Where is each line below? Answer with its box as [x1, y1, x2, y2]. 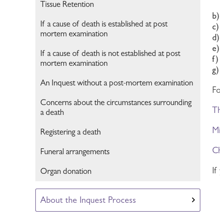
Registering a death [40, 127, 101, 137]
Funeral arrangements [40, 147, 110, 156]
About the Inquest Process [40, 195, 137, 205]
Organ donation [40, 166, 92, 176]
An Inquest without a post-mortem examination [40, 78, 193, 87]
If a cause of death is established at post [40, 19, 168, 28]
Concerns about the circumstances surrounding [40, 98, 192, 107]
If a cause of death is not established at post [40, 49, 181, 58]
